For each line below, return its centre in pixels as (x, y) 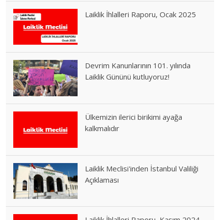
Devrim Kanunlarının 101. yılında (138, 66)
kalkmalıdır (102, 128)
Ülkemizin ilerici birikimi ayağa (134, 117)
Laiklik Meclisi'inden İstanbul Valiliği (142, 168)
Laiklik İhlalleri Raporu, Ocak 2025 (141, 14)
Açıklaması (102, 179)
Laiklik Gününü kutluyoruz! (127, 77)
